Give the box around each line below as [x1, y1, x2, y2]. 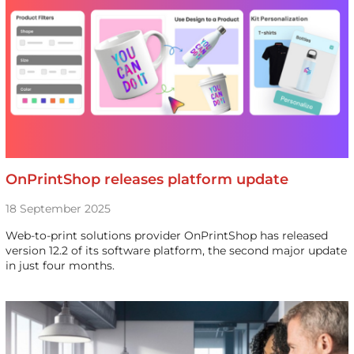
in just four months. [5, 258, 115, 273]
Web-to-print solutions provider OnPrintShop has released [5, 228, 328, 243]
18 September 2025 [5, 201, 111, 216]
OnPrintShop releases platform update [5, 171, 288, 188]
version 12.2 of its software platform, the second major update [5, 243, 347, 258]
